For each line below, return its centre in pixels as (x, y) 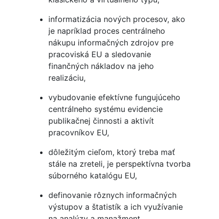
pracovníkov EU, (78, 133)
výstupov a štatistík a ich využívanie (115, 207)
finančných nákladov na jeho (101, 66)
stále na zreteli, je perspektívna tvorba (119, 164)
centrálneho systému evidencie (105, 109)
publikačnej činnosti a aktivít (101, 121)
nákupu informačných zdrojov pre (111, 43)
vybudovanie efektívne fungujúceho (114, 98)
